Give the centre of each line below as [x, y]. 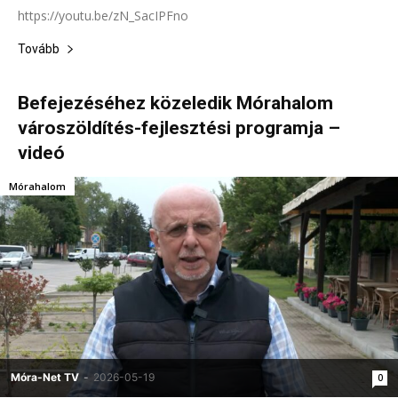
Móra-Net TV [45, 377]
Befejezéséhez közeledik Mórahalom [175, 103]
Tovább [39, 48]
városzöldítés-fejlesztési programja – [179, 127]
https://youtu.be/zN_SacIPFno [103, 15]
